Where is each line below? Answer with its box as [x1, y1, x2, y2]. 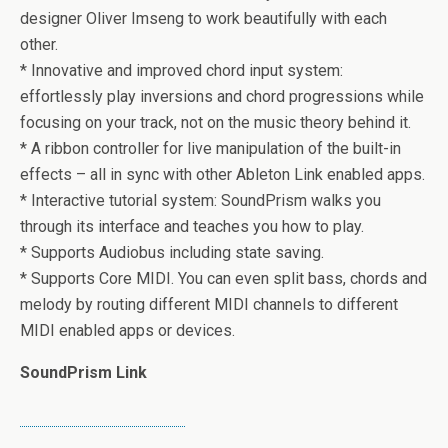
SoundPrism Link [20, 363, 147, 382]
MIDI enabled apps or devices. [20, 321, 235, 340]
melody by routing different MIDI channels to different [20, 295, 398, 314]
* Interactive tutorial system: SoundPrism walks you [20, 191, 381, 210]
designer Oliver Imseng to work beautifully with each [20, 9, 387, 28]
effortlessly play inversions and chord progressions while [20, 87, 424, 106]
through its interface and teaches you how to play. [20, 217, 364, 236]
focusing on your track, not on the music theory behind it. [20, 113, 411, 132]
